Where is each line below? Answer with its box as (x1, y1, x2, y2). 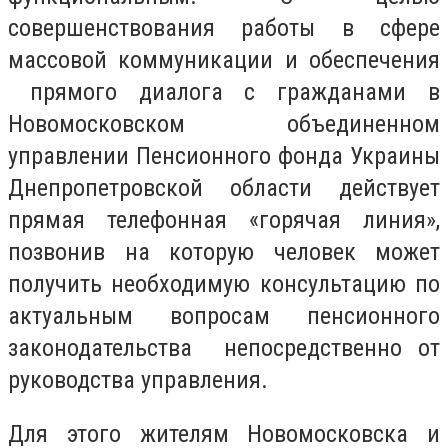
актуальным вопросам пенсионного (8, 302, 440, 330)
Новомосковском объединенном (8, 110, 440, 138)
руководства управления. (8, 366, 268, 394)
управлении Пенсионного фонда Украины (8, 142, 440, 170)
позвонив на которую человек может (8, 238, 440, 266)
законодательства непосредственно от (8, 334, 440, 362)
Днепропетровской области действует (8, 174, 440, 202)
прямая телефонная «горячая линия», (8, 206, 440, 234)
